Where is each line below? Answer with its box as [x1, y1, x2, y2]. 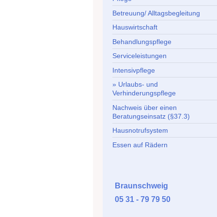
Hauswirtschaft [112, 23, 157, 31]
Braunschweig [115, 182, 168, 190]
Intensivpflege [112, 66, 155, 74]
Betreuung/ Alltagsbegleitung [112, 9, 200, 17]
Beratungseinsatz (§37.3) [112, 112, 190, 120]
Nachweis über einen [112, 103, 177, 111]
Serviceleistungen [112, 52, 167, 60]
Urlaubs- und [118, 80, 158, 89]
